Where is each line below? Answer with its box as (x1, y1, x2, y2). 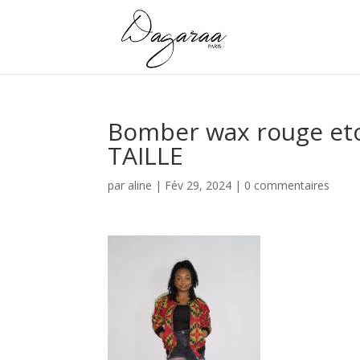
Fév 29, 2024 (165, 178, 232, 193)
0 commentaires (244, 178, 330, 193)
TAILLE (108, 139, 184, 172)
